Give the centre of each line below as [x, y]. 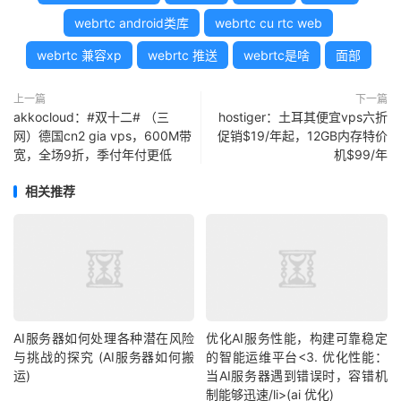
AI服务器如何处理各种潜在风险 [104, 337]
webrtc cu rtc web [269, 23]
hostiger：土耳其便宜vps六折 [303, 117]
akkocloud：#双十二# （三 [91, 117]
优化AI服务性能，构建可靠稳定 [297, 337]
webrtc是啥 [276, 55]
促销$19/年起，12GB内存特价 [303, 136]
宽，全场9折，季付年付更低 [93, 155]
